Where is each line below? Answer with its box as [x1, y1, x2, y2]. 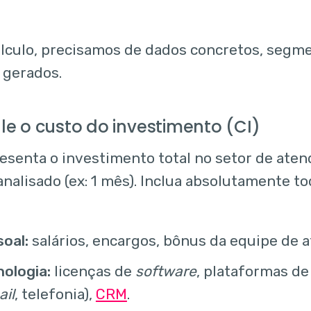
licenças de [50, 262, 135, 280]
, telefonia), [14, 285, 96, 303]
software [135, 262, 196, 280]
